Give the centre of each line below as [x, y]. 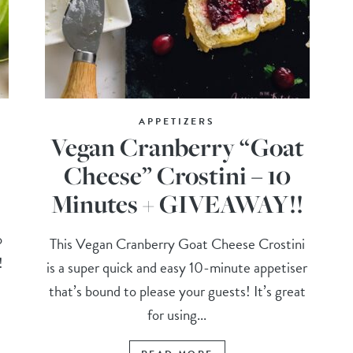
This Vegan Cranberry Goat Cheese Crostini [177, 244]
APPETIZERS [177, 122]
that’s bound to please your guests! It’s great [177, 292]
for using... [177, 315]
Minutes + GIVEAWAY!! [177, 204]
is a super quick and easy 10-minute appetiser [177, 268]
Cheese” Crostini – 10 [177, 176]
